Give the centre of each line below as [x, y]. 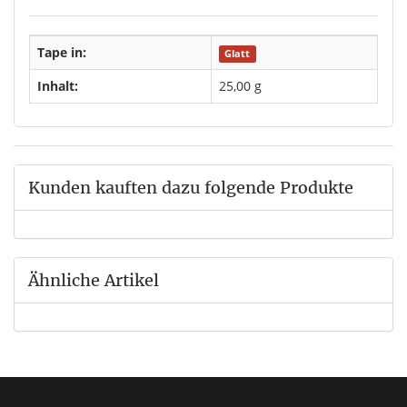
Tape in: [62, 52]
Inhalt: [58, 86]
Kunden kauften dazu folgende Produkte [191, 188]
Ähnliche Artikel [94, 280]
